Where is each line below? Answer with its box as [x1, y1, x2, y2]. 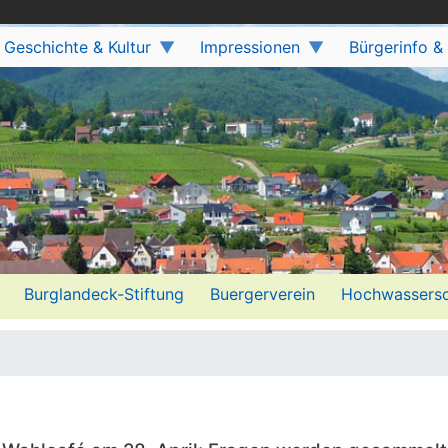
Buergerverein [210, 284, 316, 304]
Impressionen [199, 37, 300, 57]
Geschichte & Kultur [3, 37, 151, 57]
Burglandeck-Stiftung [24, 284, 185, 304]
